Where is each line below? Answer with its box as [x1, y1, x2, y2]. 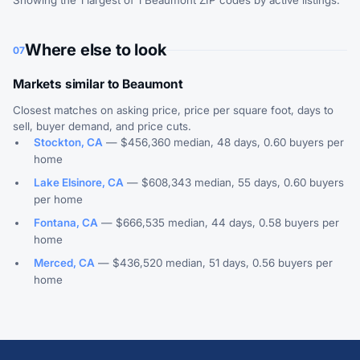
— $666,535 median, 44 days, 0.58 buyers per [98, 216, 339, 229]
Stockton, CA [34, 136, 103, 149]
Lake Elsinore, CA [34, 176, 124, 189]
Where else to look [25, 40, 166, 59]
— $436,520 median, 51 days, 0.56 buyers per [95, 256, 333, 269]
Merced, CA [34, 256, 95, 269]
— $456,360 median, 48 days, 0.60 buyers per [103, 136, 344, 149]
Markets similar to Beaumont [13, 76, 183, 92]
